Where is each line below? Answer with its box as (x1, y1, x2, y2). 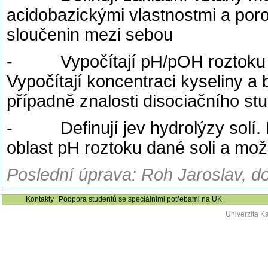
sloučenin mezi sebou (7, 25, 173, 44)
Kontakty (26, 195, 54, 203)
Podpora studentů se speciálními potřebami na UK (59, 195, 222, 203)
